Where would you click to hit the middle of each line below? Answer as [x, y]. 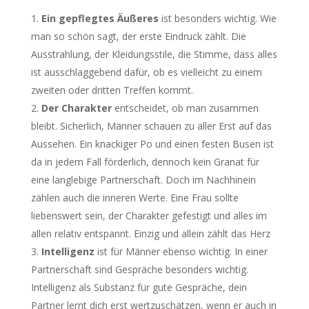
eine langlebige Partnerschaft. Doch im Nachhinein [143, 180]
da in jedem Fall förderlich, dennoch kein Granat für [145, 162]
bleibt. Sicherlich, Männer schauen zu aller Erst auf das [151, 126]
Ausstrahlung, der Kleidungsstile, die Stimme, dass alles [154, 54]
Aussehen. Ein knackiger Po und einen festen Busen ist [152, 144]
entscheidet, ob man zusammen [186, 108]
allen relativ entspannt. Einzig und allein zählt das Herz [150, 233]
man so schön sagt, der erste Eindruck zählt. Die [138, 36]
